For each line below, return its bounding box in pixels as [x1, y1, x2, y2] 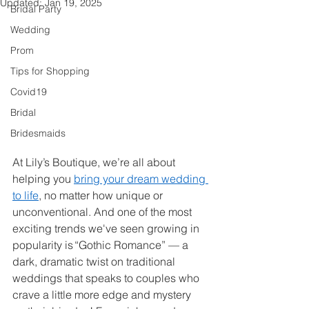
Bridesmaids [10, 127, 66, 139]
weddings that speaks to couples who [12, 270, 202, 285]
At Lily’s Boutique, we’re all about [12, 154, 178, 169]
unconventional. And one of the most [12, 204, 195, 219]
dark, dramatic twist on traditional [12, 254, 178, 268]
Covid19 [10, 86, 47, 98]
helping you [12, 171, 74, 186]
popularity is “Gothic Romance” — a [12, 237, 191, 252]
